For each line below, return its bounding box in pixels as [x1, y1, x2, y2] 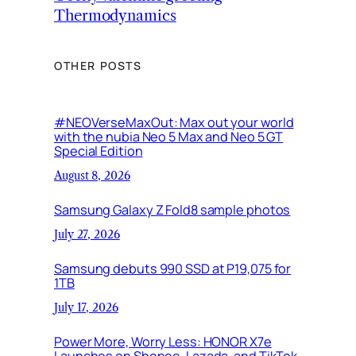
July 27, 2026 [54, 227, 120, 242]
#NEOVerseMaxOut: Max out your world [54, 113, 294, 131]
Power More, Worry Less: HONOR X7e [54, 332, 272, 350]
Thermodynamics [54, 6, 176, 25]
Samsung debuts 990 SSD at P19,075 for [54, 259, 292, 277]
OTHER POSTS [54, 57, 142, 73]
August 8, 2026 [54, 168, 130, 184]
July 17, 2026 [54, 300, 118, 315]
